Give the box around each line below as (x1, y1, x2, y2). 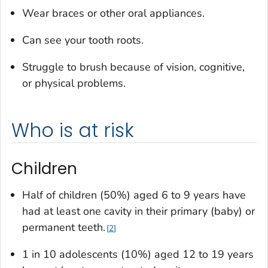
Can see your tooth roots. (22, 33, 144, 48)
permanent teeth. (22, 220, 105, 234)
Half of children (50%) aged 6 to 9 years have (22, 187, 246, 202)
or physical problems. (22, 76, 126, 91)
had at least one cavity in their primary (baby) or (22, 203, 255, 218)
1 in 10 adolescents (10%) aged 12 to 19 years (22, 246, 254, 261)
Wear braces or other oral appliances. (22, 6, 205, 21)
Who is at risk (11, 117, 134, 144)
